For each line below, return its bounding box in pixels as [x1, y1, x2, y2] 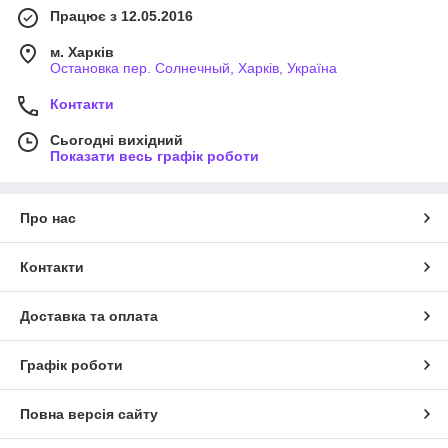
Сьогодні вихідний [50, 131, 183, 148]
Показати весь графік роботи [50, 147, 259, 164]
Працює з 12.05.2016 [50, 7, 193, 24]
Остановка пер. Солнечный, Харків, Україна [50, 59, 337, 76]
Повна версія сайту [20, 405, 158, 422]
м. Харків [50, 43, 114, 60]
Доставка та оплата [20, 307, 158, 324]
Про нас [20, 209, 76, 226]
